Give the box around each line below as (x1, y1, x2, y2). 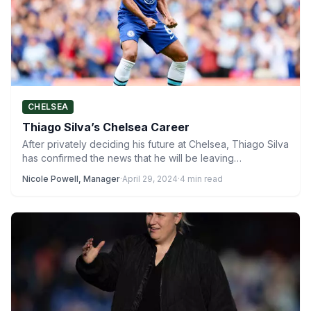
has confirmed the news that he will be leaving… (22, 152, 242, 164)
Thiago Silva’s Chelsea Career (22, 120, 190, 134)
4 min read (180, 174, 223, 184)
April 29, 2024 (122, 174, 178, 184)
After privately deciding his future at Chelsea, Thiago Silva (22, 138, 289, 150)
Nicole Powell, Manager (22, 174, 120, 184)
